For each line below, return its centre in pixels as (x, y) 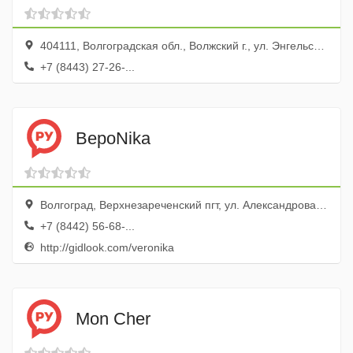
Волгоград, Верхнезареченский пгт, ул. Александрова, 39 (176, 205)
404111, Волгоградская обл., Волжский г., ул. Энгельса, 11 (175, 46)
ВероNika (113, 138)
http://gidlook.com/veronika (106, 247)
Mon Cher (113, 318)
